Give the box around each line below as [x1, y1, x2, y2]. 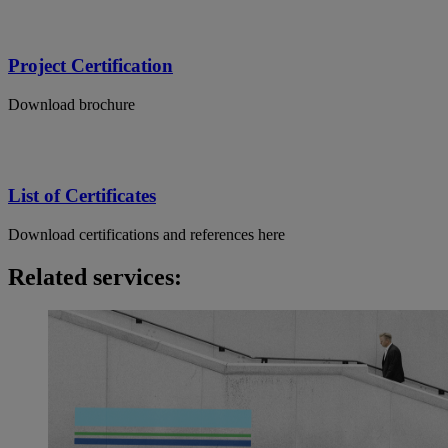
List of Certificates [8, 184, 156, 206]
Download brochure [8, 96, 135, 114]
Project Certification [8, 55, 173, 77]
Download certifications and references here [8, 225, 285, 243]
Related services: [8, 263, 182, 290]
